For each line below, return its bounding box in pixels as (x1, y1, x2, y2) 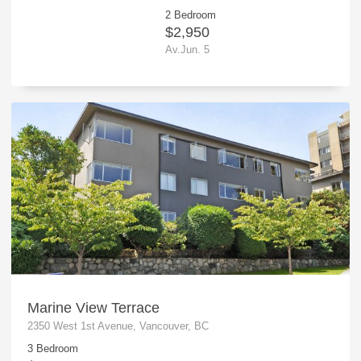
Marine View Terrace (27, 299, 160, 316)
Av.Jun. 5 (165, 44, 210, 56)
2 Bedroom (165, 9, 217, 22)
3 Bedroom (27, 342, 78, 355)
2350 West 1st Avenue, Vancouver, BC (27, 319, 209, 332)
